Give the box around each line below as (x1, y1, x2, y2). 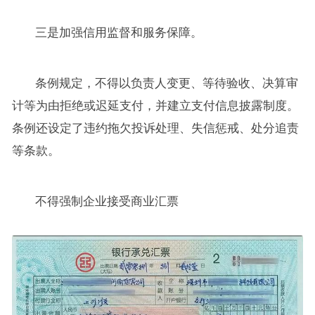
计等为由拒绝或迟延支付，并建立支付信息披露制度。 (11, 99, 299, 113)
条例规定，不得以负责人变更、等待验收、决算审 (35, 77, 299, 91)
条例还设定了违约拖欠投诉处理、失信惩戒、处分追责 (11, 122, 299, 136)
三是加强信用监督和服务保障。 (35, 26, 203, 40)
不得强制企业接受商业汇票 (35, 195, 179, 209)
